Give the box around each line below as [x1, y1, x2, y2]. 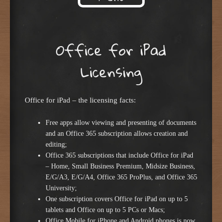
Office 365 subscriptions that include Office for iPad [46, 152, 193, 160]
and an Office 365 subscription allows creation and [46, 130, 188, 138]
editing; [46, 141, 67, 149]
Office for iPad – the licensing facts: [25, 95, 136, 104]
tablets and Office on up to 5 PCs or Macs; [46, 206, 165, 214]
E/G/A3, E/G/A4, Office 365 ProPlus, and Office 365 [46, 173, 197, 181]
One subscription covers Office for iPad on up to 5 [46, 195, 188, 203]
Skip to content [25, 5, 105, 26]
